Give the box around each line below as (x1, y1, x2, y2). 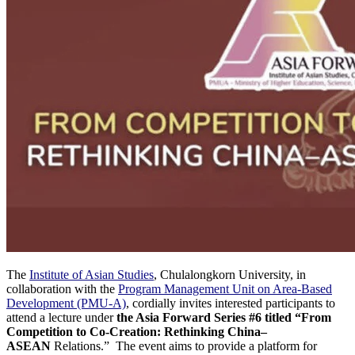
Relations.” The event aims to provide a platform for (54, 338, 317, 353)
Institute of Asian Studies (29, 267, 154, 281)
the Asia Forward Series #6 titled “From (116, 310, 331, 324)
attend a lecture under (6, 310, 116, 324)
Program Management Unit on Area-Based (118, 281, 332, 296)
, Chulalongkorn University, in (154, 267, 306, 281)
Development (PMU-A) (6, 296, 126, 310)
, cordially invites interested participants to (126, 296, 335, 310)
